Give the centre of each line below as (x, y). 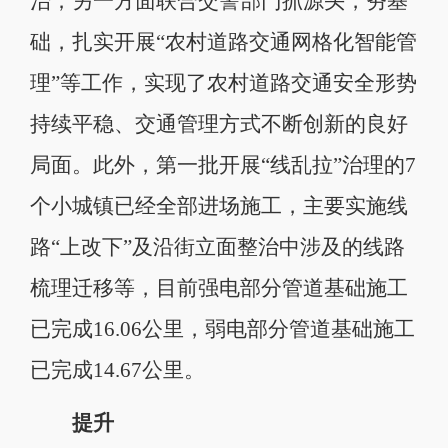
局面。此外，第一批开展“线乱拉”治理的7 (222, 164)
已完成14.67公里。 (117, 369)
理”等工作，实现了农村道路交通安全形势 (223, 82)
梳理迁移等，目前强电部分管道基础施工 (218, 287)
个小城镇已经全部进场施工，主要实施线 (218, 205)
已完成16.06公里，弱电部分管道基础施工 (222, 328)
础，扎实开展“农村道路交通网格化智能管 (223, 41)
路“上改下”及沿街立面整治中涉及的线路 (217, 246)
